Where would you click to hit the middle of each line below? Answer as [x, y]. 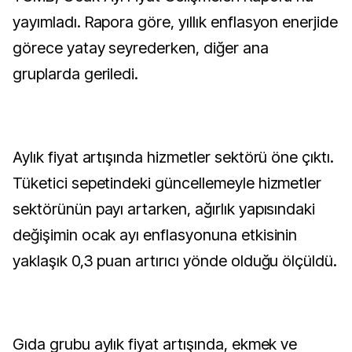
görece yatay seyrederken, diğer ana [141, 48]
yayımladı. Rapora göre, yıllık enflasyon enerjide [176, 22]
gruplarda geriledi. [76, 74]
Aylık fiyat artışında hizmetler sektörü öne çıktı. [174, 157]
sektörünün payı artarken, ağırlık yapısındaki [164, 209]
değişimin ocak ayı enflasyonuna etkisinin [155, 235]
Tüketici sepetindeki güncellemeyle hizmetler [167, 183]
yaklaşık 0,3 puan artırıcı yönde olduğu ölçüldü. [175, 261]
